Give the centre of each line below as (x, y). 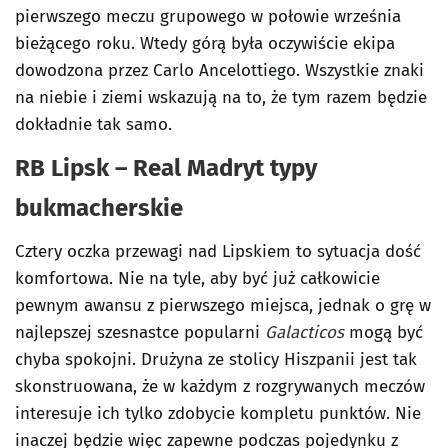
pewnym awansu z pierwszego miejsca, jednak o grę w (223, 305)
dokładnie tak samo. (93, 124)
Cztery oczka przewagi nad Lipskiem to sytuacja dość (218, 251)
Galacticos (304, 332)
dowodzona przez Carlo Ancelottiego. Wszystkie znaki (219, 70)
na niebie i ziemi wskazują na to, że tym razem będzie (221, 97)
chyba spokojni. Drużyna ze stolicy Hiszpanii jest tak (216, 359)
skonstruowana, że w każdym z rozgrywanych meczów (220, 386)
